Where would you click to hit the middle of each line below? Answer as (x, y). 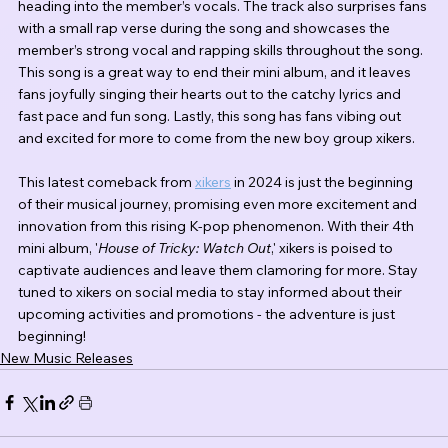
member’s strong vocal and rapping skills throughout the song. (222, 49)
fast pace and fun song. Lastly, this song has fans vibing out (211, 115)
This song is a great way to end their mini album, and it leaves (216, 71)
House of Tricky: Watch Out (184, 247)
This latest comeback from (106, 181)
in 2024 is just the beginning (323, 181)
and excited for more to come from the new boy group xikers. (216, 137)
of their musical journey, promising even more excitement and (219, 203)
